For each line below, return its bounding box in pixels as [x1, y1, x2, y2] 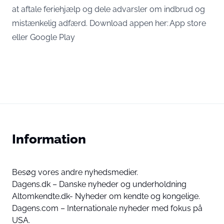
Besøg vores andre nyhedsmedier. [12, 167, 138, 177]
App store [169, 18, 206, 28]
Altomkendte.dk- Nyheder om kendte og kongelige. [12, 191, 200, 201]
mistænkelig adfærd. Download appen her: [12, 18, 169, 28]
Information [12, 131, 86, 146]
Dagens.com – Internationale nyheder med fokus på [12, 203, 202, 213]
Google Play [30, 32, 75, 42]
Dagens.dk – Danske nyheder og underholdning [12, 179, 186, 189]
